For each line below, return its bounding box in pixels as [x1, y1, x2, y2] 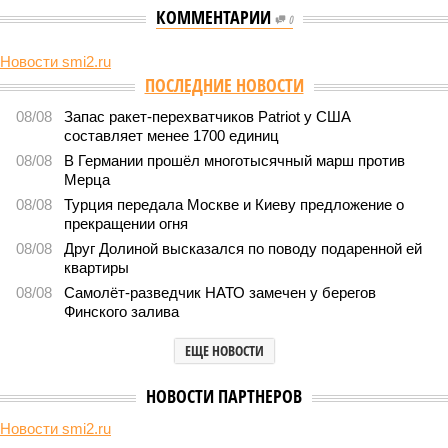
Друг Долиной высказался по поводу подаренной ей [64, 240, 422, 257]
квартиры [64, 259, 129, 276]
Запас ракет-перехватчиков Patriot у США [64, 108, 351, 125]
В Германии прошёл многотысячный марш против [64, 152, 405, 169]
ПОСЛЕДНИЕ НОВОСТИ [144, 73, 304, 97]
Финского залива [64, 303, 179, 320]
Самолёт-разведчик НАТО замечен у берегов [64, 284, 376, 301]
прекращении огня [64, 215, 188, 232]
